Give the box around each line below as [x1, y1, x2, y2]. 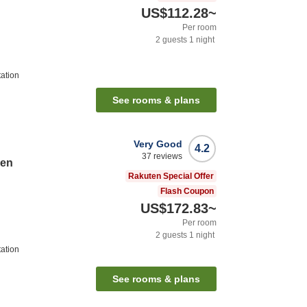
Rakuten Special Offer [128, 171, 214, 182]
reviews [151, 151, 182, 162]
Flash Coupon [160, 186, 214, 197]
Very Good [134, 138, 182, 150]
